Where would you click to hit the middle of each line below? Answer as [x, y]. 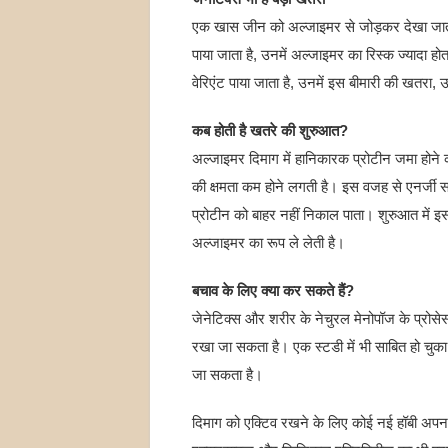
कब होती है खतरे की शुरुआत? [269, 131]
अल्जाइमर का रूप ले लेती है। [268, 243]
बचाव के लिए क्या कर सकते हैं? [272, 291]
